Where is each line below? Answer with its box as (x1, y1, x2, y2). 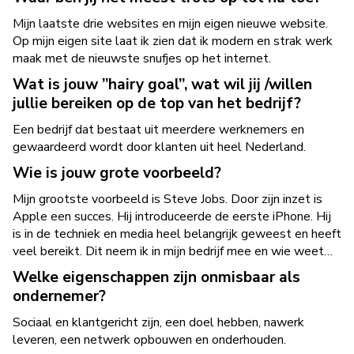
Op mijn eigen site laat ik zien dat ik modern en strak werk (13, 32, 333, 50)
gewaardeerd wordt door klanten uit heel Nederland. (13, 138, 306, 156)
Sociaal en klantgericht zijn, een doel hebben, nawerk (13, 314, 304, 331)
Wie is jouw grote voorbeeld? (13, 163, 221, 183)
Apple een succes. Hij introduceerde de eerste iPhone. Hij (13, 208, 331, 225)
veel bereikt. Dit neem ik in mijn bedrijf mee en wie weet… (13, 243, 333, 260)
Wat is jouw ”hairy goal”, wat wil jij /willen (13, 74, 312, 95)
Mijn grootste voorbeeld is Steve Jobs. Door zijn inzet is (13, 190, 322, 208)
